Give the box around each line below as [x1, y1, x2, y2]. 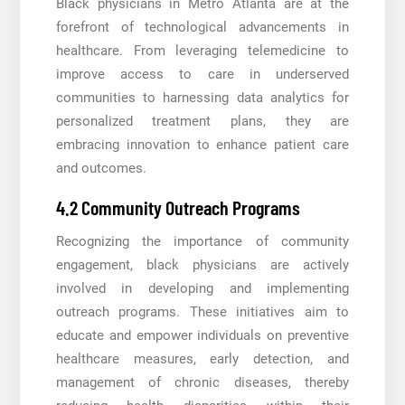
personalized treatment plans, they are [55, 113, 350, 130]
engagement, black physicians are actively [55, 257, 350, 274]
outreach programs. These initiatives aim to [55, 304, 350, 321]
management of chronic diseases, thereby [55, 374, 350, 391]
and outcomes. [55, 160, 146, 177]
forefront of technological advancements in [55, 19, 350, 36]
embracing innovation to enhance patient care [55, 137, 350, 154]
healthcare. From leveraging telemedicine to [55, 42, 350, 60]
